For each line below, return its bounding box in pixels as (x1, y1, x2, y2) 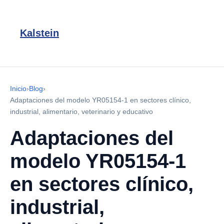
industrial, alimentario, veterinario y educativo (10, 107, 153, 115)
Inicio (10, 84, 26, 92)
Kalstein (20, 27, 59, 38)
